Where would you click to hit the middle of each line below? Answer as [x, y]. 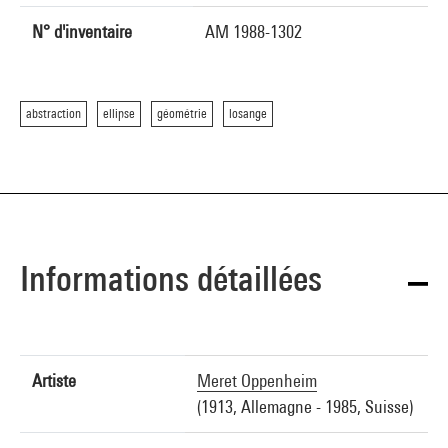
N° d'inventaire [82, 31]
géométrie [182, 113]
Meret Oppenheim [257, 380]
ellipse [119, 113]
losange [248, 113]
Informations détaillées [171, 278]
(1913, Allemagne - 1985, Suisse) [305, 406]
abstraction [53, 113]
